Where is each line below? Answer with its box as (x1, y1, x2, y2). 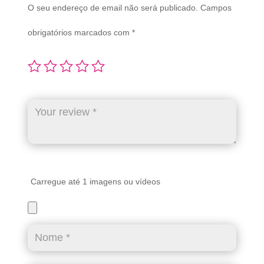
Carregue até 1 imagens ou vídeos (30, 177, 160, 187)
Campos (200, 3, 232, 13)
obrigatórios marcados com (27, 28, 132, 38)
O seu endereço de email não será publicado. (27, 3, 198, 13)
